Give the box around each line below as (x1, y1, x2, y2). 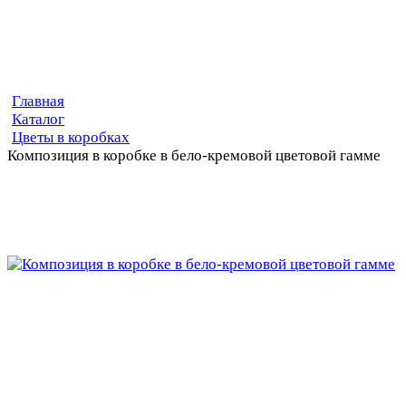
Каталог (12, 111, 64, 129)
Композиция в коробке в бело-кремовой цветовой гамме (7, 147, 381, 165)
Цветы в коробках (12, 129, 130, 147)
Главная (12, 92, 64, 111)
